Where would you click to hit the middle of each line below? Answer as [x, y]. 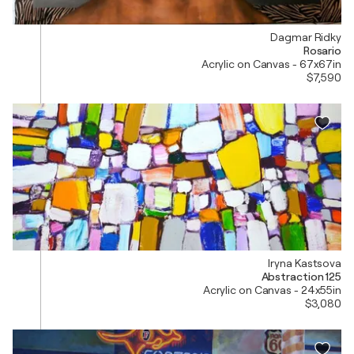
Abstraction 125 [301, 276]
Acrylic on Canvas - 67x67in [271, 64]
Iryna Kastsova [305, 263]
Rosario [322, 51]
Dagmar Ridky [306, 38]
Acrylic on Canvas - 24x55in [272, 290]
